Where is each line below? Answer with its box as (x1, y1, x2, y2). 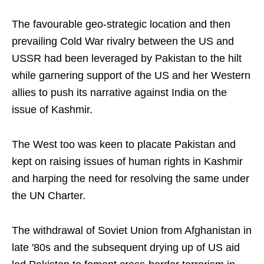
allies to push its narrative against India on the (12, 87, 227, 99)
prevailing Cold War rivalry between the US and (12, 35, 234, 48)
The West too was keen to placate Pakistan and (12, 138, 236, 151)
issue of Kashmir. (12, 104, 93, 116)
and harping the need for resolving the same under (12, 173, 249, 185)
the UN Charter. (12, 190, 85, 202)
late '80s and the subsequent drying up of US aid (12, 242, 240, 254)
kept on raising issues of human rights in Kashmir (12, 156, 243, 168)
